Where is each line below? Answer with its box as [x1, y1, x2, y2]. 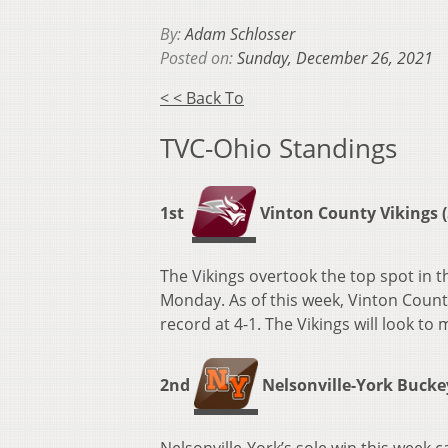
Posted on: [160, 47, 237, 70]
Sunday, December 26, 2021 [237, 47, 433, 70]
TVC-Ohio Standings [160, 130, 397, 166]
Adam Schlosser [185, 23, 295, 46]
